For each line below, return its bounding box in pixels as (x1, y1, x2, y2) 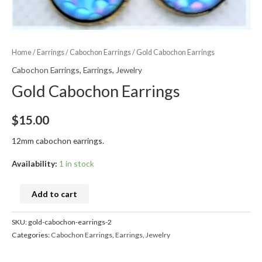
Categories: (12, 230, 51, 240)
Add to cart (31, 189, 77, 199)
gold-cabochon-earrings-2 (28, 218, 112, 227)
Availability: (12, 158, 57, 168)
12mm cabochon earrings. (12, 135, 104, 146)
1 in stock (59, 158, 94, 168)
